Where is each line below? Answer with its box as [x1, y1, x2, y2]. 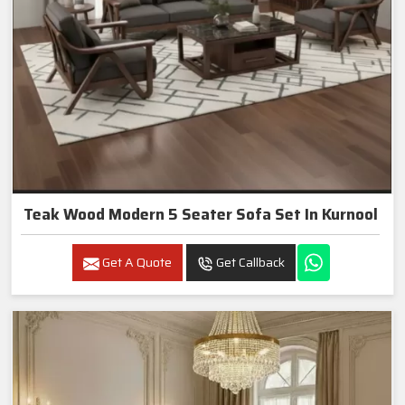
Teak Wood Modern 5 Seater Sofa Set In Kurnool [23, 202, 378, 227]
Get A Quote [99, 252, 172, 273]
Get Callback [213, 252, 285, 273]
